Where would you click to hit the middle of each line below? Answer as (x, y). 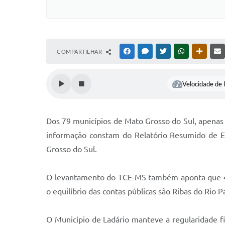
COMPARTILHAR (80, 51)
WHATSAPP (201, 51)
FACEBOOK (147, 51)
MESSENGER (166, 51)
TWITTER (180, 51)
